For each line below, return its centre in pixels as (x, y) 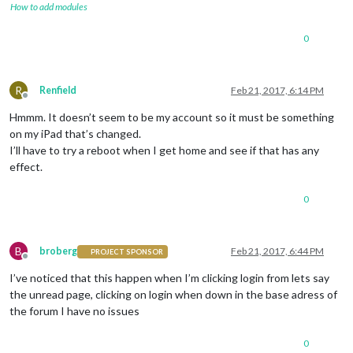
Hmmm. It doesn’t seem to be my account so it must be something (172, 117)
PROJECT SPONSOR (127, 251)
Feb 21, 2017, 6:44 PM (277, 251)
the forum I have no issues (74, 311)
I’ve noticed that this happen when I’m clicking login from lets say (169, 278)
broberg (58, 251)
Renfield (58, 91)
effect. (26, 167)
